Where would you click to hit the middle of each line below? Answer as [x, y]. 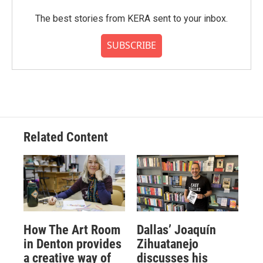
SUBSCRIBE [131, 45]
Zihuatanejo [167, 244]
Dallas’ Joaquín [176, 230]
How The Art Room [72, 230]
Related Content [66, 137]
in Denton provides [73, 244]
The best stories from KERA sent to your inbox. [131, 18]
